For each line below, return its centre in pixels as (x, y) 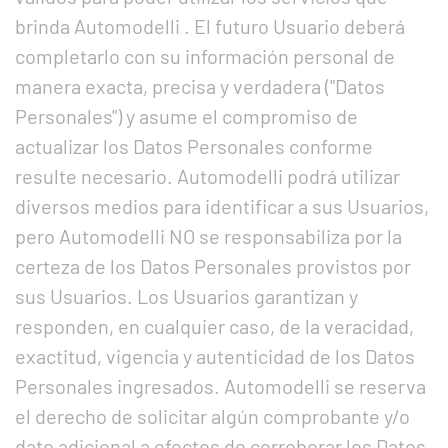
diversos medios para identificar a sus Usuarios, (222, 206)
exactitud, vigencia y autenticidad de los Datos (215, 356)
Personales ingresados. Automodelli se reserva (220, 386)
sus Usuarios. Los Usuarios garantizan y (186, 296)
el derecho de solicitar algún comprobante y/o (212, 416)
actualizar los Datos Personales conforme (194, 146)
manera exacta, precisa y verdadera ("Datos (200, 86)
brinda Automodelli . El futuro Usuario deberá (210, 26)
